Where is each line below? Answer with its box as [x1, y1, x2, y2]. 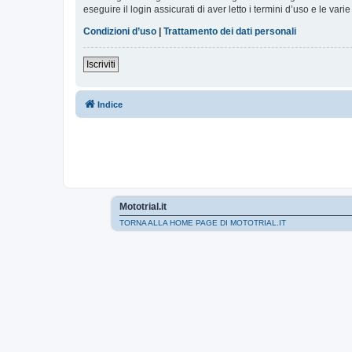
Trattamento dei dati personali [163, 26, 296, 38]
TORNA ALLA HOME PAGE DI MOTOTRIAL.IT [119, 218, 286, 228]
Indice [97, 100, 123, 110]
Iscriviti [86, 59, 115, 71]
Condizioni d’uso [83, 26, 156, 38]
